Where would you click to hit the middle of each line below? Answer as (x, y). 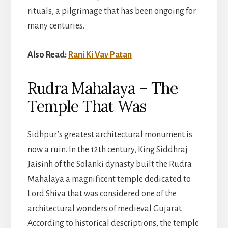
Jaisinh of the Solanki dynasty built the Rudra (109, 164)
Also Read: (48, 55)
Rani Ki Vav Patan (100, 55)
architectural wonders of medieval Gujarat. (105, 208)
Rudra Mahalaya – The (102, 88)
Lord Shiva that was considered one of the (102, 194)
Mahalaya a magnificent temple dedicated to (109, 179)
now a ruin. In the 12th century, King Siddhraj (107, 149)
